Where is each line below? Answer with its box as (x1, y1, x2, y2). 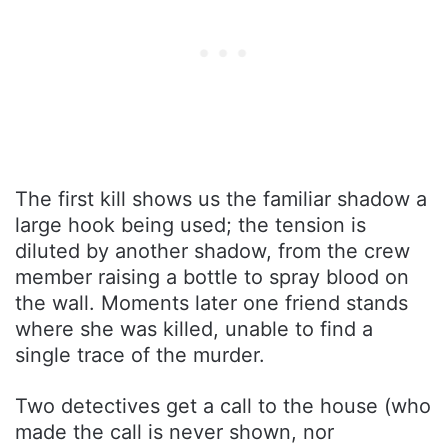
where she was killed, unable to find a (15, 316, 373, 341)
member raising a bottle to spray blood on (15, 264, 409, 289)
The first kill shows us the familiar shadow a (15, 186, 427, 211)
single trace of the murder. (15, 342, 265, 367)
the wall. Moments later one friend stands (15, 290, 408, 315)
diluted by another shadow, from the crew (15, 238, 410, 263)
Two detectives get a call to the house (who (15, 393, 431, 418)
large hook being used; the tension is (15, 212, 366, 237)
